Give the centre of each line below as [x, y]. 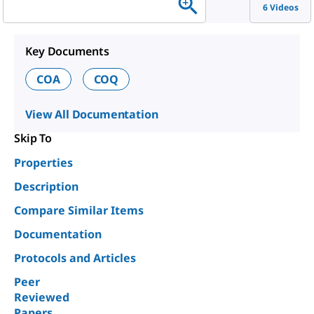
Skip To [33, 138]
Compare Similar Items [79, 210]
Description [46, 186]
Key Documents [67, 51]
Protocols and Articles [75, 258]
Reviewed [42, 297]
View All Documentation [92, 114]
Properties [43, 163]
